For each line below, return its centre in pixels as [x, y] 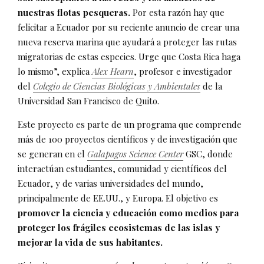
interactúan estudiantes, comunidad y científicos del [122, 168]
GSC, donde [208, 154]
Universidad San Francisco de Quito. [88, 100]
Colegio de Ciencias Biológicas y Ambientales [117, 86]
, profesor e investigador [183, 71]
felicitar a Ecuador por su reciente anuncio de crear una [128, 27]
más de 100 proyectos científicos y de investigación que [128, 139]
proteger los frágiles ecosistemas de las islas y [119, 227]
